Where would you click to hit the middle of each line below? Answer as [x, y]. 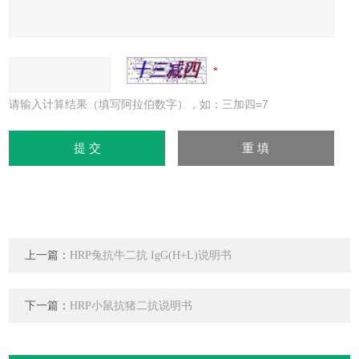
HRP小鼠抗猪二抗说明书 [131, 306]
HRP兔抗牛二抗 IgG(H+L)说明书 [151, 255]
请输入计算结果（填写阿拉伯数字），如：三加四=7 [139, 104]
